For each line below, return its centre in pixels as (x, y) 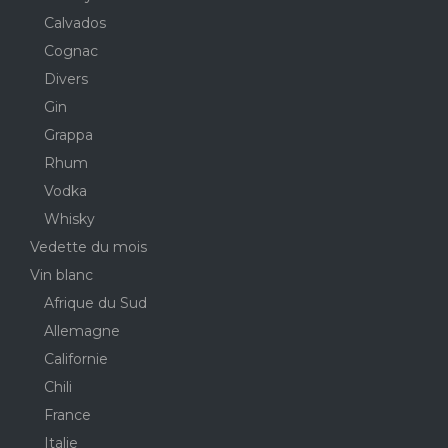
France (67, 414)
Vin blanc (61, 274)
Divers (66, 78)
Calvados (75, 22)
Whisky (69, 218)
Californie (76, 358)
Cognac (71, 50)
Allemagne (82, 330)
